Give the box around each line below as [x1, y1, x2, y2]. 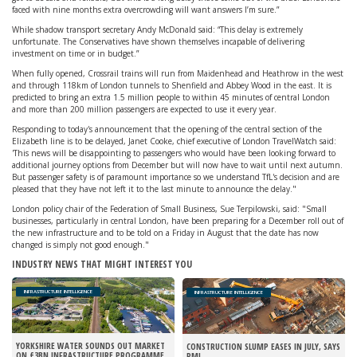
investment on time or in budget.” [12, 48, 139, 59]
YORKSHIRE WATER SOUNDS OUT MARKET [16, 339, 165, 351]
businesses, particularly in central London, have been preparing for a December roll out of [12, 215, 343, 226]
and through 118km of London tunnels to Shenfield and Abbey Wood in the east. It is [12, 80, 331, 91]
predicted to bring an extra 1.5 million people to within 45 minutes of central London [12, 92, 330, 103]
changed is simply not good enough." [12, 239, 149, 250]
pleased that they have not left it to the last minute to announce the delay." [12, 183, 296, 194]
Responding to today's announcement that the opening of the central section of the [12, 124, 322, 135]
